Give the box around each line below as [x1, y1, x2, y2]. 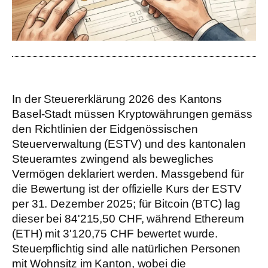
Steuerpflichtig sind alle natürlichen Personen [12, 242, 241, 255]
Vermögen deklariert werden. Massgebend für [12, 167, 244, 181]
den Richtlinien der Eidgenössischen [12, 123, 198, 136]
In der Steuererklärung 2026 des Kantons [12, 93, 223, 106]
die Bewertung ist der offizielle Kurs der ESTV [12, 182, 242, 196]
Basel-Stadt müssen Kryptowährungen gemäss [12, 108, 252, 121]
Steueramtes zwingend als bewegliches [12, 153, 214, 166]
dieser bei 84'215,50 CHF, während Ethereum [12, 212, 244, 226]
